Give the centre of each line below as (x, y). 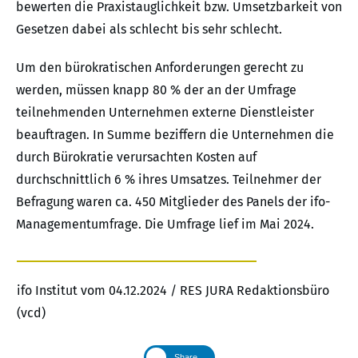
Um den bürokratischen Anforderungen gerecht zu (160, 68)
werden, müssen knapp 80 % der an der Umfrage (156, 90)
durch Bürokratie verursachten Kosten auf (136, 157)
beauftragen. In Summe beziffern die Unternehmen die (175, 135)
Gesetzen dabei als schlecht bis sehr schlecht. (149, 29)
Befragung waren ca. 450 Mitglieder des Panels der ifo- (173, 202)
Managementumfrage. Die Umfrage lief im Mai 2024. (165, 224)
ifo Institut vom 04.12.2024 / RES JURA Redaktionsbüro (173, 290)
